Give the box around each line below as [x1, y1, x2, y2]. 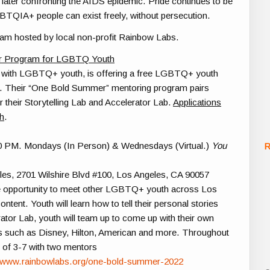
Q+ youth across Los [131, 184, 218, 195]
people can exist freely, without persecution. [34, 10, 211, 20]
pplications [179, 97, 222, 108]
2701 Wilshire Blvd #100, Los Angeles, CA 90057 [16, 169, 210, 180]
